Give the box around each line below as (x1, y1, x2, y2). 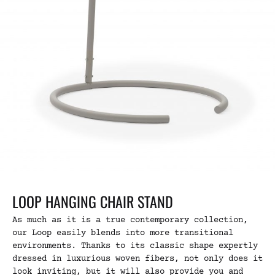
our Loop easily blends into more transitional (12, 228, 233, 238)
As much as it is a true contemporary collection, (12, 215, 248, 225)
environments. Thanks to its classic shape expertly (12, 241, 258, 251)
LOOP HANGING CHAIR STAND (12, 190, 173, 212)
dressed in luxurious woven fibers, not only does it (12, 254, 263, 264)
